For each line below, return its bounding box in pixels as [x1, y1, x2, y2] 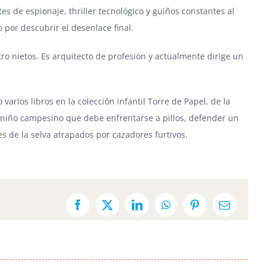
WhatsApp [165, 204, 211, 215]
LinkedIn [136, 204, 176, 215]
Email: [223, 204, 252, 215]
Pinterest [194, 204, 232, 215]
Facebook [77, 204, 119, 215]
